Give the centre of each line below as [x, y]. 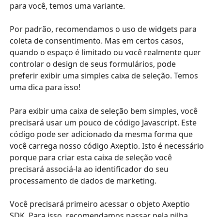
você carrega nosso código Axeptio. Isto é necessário [108, 146]
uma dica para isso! [45, 87]
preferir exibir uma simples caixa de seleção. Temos [105, 76]
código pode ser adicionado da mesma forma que [102, 134]
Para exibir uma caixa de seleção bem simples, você [105, 111]
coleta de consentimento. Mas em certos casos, [98, 41]
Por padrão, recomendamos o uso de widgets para [104, 29]
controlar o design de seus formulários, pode [94, 64]
